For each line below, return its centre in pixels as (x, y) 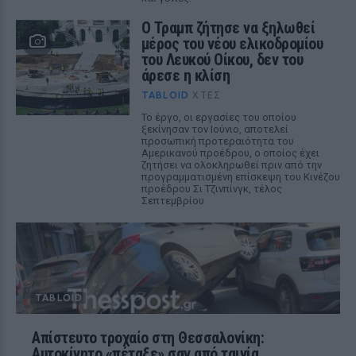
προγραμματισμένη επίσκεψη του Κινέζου (240, 177)
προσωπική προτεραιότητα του (217, 141)
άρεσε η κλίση (186, 75)
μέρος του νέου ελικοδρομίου (232, 44)
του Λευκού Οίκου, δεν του (222, 60)
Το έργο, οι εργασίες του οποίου (219, 117)
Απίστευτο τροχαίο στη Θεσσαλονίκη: (148, 338)
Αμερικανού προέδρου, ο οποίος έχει (230, 153)
